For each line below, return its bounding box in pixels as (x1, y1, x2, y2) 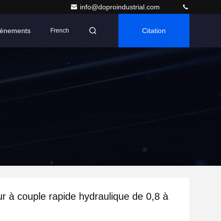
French (50, 27, 69, 34)
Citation (142, 27, 166, 35)
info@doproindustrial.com (80, 3, 162, 11)
